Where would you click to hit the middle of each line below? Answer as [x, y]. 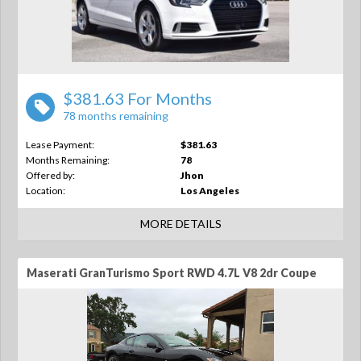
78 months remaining [116, 116]
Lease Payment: [60, 145]
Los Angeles [210, 191]
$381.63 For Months [137, 98]
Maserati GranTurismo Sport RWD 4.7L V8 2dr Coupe [172, 273]
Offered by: [50, 175]
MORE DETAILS [180, 224]
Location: [46, 191]
